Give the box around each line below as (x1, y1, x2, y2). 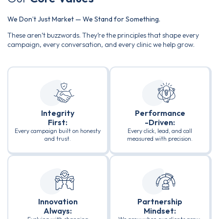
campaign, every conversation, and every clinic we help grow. (7, 40, 195, 49)
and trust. (44, 134, 71, 142)
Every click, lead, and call (128, 127, 192, 134)
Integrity (41, 108, 74, 118)
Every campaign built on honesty (15, 127, 101, 134)
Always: (44, 205, 72, 216)
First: (48, 117, 67, 127)
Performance (134, 108, 185, 118)
